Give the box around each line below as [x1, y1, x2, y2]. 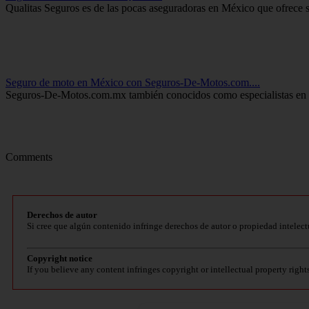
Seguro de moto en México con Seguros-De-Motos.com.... [6, 77, 260, 89]
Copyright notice [27, 253, 92, 264]
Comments [6, 151, 52, 163]
